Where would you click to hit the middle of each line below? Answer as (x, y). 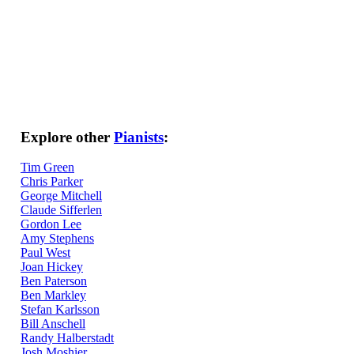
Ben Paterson (54, 281)
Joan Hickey (52, 267)
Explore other (67, 137)
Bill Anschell (53, 324)
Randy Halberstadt (67, 338)
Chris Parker (52, 182)
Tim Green (47, 168)
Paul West (45, 253)
